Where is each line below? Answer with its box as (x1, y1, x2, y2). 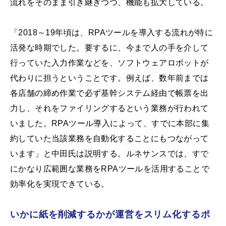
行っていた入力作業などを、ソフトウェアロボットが (10, 59, 209, 68)
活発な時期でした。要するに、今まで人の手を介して (10, 43, 209, 52)
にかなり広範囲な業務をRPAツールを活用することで (10, 164, 209, 174)
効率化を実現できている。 (10, 180, 109, 189)
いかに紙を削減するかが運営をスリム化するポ (10, 209, 210, 220)
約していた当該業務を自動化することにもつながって (10, 134, 209, 143)
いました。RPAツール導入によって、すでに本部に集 (10, 119, 209, 128)
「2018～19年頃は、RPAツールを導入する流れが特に (10, 28, 213, 37)
